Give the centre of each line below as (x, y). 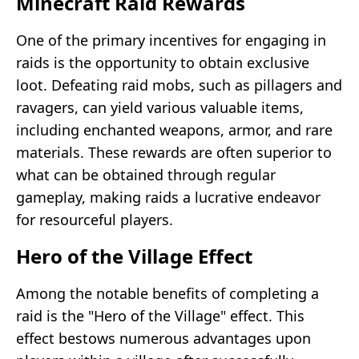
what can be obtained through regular (146, 174)
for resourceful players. (95, 219)
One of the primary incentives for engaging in (171, 40)
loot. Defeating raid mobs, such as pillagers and (179, 85)
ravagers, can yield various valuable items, (160, 107)
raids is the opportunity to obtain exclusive (163, 62)
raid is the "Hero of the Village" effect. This (160, 315)
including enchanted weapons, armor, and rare (174, 129)
